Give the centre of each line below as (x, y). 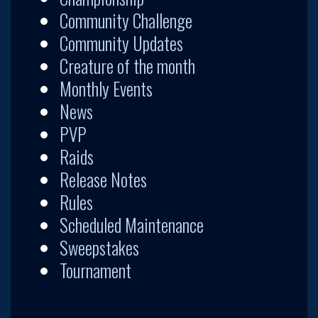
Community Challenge (126, 20)
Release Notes (103, 179)
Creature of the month (127, 65)
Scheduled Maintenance (132, 224)
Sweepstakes (99, 247)
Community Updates (121, 43)
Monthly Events (106, 88)
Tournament (95, 270)
